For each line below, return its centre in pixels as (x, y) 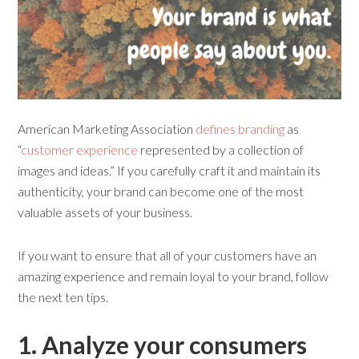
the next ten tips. (63, 297)
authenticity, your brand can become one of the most (161, 192)
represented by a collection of (221, 150)
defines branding (240, 129)
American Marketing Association (107, 129)
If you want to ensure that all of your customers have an (167, 256)
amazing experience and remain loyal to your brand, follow (173, 276)
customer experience (80, 150)
